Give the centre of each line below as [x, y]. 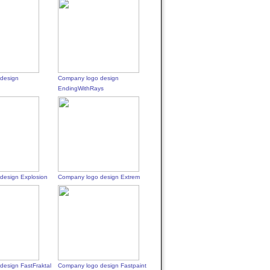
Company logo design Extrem [99, 177]
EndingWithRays [81, 88]
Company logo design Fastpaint [102, 265]
